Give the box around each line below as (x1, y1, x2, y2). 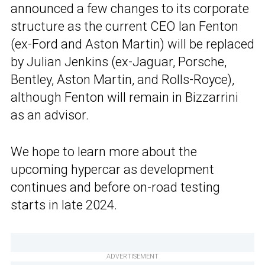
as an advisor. (11, 107, 89, 122)
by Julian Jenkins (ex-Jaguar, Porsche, (11, 54, 227, 69)
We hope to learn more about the (11, 144, 197, 159)
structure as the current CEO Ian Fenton (11, 18, 238, 34)
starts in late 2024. (11, 197, 117, 212)
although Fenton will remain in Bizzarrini (11, 89, 238, 105)
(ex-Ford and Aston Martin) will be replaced (11, 36, 254, 51)
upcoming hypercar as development (11, 161, 214, 177)
